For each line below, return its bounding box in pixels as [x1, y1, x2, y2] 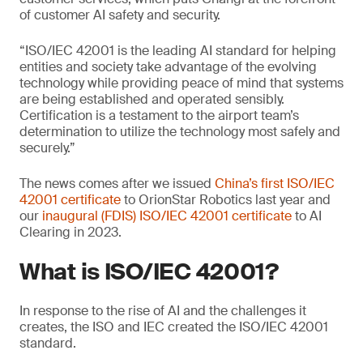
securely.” [19, 139, 75, 156]
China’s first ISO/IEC [215, 175, 335, 192]
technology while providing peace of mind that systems [19, 75, 344, 92]
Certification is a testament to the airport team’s [19, 107, 299, 124]
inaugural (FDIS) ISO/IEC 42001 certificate [42, 207, 292, 224]
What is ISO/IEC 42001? [19, 257, 279, 287]
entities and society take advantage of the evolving [19, 58, 317, 75]
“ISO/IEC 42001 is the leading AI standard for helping [19, 42, 336, 59]
